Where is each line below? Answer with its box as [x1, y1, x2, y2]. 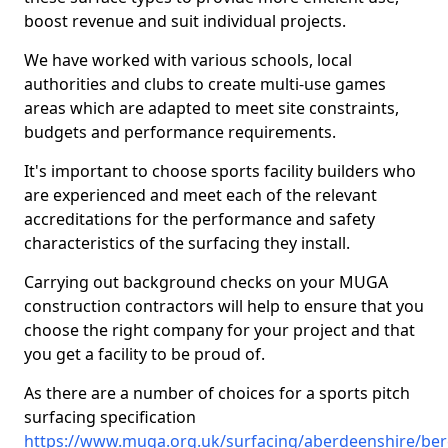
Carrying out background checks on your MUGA [24, 271, 388, 293]
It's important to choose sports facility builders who [24, 160, 416, 182]
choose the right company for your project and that [24, 319, 415, 341]
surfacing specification [24, 406, 196, 428]
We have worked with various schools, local [24, 49, 352, 71]
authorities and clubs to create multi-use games [24, 73, 386, 95]
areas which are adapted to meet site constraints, [24, 97, 399, 119]
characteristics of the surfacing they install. [24, 232, 350, 254]
